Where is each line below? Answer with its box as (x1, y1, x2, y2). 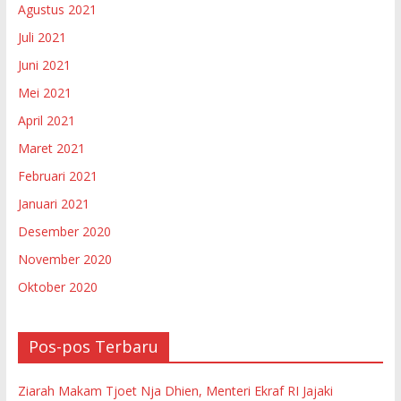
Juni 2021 (17, 55, 71, 73)
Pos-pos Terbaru (28, 335, 158, 357)
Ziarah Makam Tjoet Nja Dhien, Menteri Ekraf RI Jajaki (17, 381, 333, 399)
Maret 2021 (17, 139, 85, 157)
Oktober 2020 (17, 277, 98, 295)
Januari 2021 (17, 194, 90, 212)
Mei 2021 (17, 83, 72, 101)
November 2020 (17, 250, 112, 268)
